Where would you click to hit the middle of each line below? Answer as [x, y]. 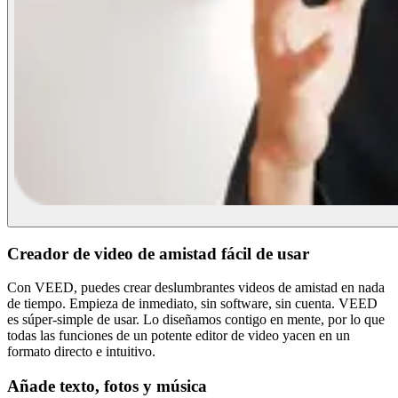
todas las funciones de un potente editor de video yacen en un [179, 336]
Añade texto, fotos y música [107, 386]
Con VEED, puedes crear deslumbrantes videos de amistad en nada [196, 288]
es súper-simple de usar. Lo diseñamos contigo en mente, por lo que [196, 320]
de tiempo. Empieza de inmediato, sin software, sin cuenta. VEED [192, 304]
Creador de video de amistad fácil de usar [158, 253]
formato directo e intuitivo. [81, 352]
